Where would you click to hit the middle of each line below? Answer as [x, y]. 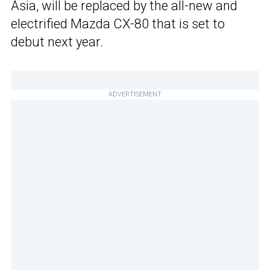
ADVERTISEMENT [135, 95]
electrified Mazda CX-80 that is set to [118, 24]
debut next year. [57, 42]
